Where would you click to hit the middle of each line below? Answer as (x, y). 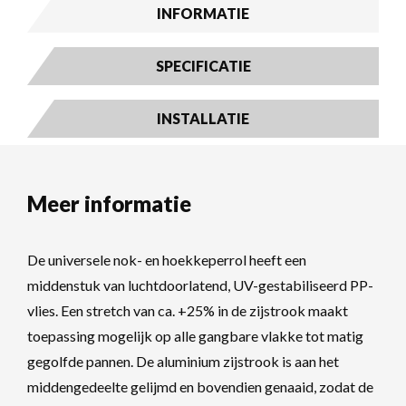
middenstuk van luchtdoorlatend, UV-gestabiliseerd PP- (200, 285)
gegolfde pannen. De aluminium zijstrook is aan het (183, 362)
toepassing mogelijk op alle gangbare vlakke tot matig (195, 336)
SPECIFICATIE (203, 66)
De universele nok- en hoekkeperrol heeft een (167, 260)
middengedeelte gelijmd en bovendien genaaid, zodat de (200, 387)
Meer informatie (109, 204)
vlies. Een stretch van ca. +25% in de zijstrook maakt (188, 311)
